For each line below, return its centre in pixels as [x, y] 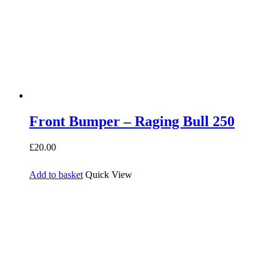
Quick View [109, 175]
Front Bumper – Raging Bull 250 [132, 121]
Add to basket [56, 175]
